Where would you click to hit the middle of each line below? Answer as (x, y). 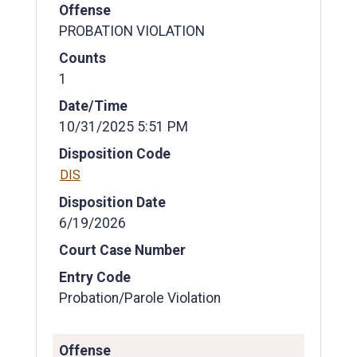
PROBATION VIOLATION (132, 31)
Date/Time (93, 106)
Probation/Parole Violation (140, 298)
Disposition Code (115, 153)
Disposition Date (112, 203)
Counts (82, 58)
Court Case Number (122, 251)
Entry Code (95, 278)
